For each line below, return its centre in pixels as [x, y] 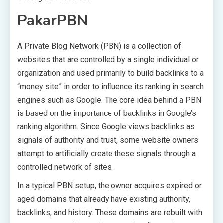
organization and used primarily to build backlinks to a [111, 73]
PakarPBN [53, 21]
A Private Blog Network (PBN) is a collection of [99, 46]
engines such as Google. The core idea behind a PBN [109, 100]
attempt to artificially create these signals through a [107, 154]
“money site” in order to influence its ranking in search [111, 86]
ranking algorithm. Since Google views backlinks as [106, 127]
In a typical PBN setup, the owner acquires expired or [110, 185]
